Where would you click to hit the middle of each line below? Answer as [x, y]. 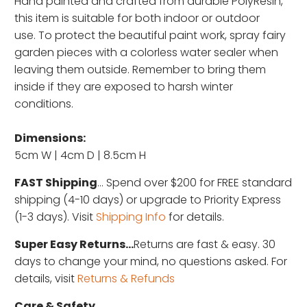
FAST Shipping [56, 183]
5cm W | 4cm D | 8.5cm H [81, 156]
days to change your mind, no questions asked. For [151, 262]
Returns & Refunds [126, 279]
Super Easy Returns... [74, 245]
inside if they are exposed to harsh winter [124, 87]
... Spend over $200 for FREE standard [195, 183]
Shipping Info [131, 217]
